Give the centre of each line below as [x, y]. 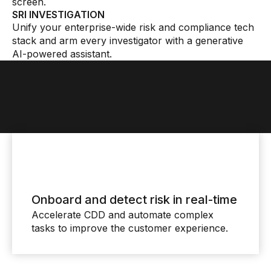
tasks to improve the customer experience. [130, 228]
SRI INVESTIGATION [58, 15]
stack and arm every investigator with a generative [128, 41]
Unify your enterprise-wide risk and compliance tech [133, 27]
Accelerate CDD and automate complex [122, 215]
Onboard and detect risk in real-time [134, 200]
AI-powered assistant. [62, 54]
